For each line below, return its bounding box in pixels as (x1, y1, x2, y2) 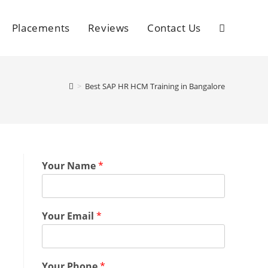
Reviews (87, 21, 129, 35)
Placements (11, 21, 70, 35)
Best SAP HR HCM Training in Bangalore (85, 81, 225, 92)
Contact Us (147, 21, 201, 35)
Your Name (42, 159, 98, 172)
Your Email (42, 209, 96, 223)
